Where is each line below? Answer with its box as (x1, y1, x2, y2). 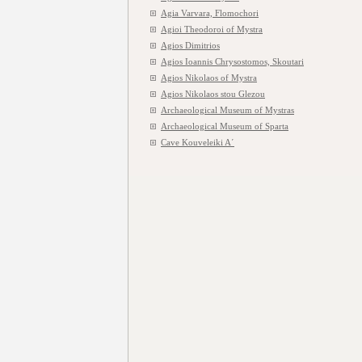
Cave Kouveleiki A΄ (161, 137, 234, 147)
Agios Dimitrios (161, 40, 220, 50)
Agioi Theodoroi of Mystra (161, 24, 263, 34)
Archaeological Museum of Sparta (161, 121, 288, 131)
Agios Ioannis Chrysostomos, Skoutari (161, 57, 304, 66)
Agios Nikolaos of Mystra (161, 73, 257, 82)
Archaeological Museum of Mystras (161, 105, 294, 115)
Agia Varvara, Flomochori (161, 8, 259, 18)
